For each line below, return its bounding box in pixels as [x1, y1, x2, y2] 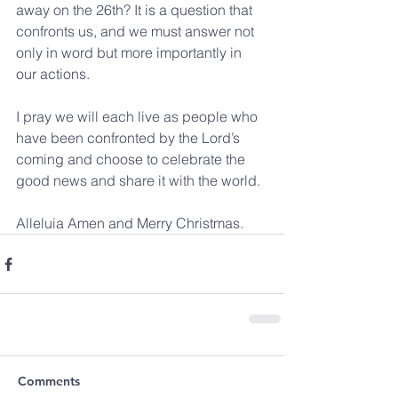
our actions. [16, 65, 93, 83]
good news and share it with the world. [16, 171, 260, 189]
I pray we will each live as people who [16, 107, 261, 125]
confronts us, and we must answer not [16, 22, 258, 40]
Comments [18, 373, 80, 389]
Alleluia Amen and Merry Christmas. [16, 214, 243, 232]
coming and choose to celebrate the [16, 150, 249, 168]
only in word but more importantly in [16, 44, 245, 61]
